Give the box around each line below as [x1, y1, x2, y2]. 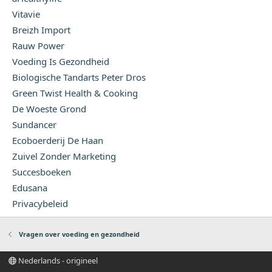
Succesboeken [12, 165, 71, 178]
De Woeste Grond [12, 102, 86, 115]
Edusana [12, 181, 47, 194]
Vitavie [12, 7, 40, 20]
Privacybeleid [12, 197, 68, 209]
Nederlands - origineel [16, 255, 98, 266]
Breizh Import [12, 23, 70, 36]
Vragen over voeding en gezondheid [18, 229, 140, 239]
